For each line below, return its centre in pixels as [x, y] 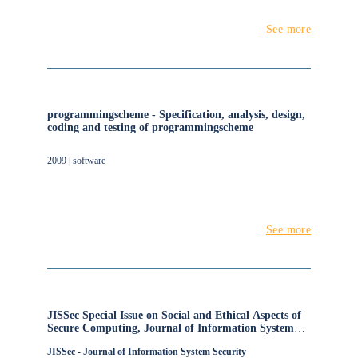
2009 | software [76, 161]
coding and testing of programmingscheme [150, 127]
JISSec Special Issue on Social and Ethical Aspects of [174, 315]
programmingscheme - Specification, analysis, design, [176, 115]
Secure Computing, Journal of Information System [170, 328]
